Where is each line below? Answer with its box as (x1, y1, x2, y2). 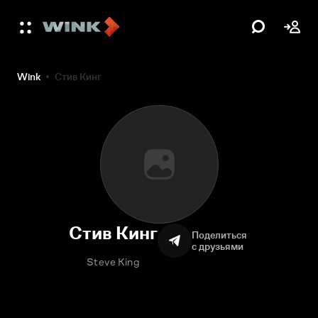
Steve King (87, 256, 140, 268)
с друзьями (192, 241, 243, 252)
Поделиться (192, 229, 249, 241)
